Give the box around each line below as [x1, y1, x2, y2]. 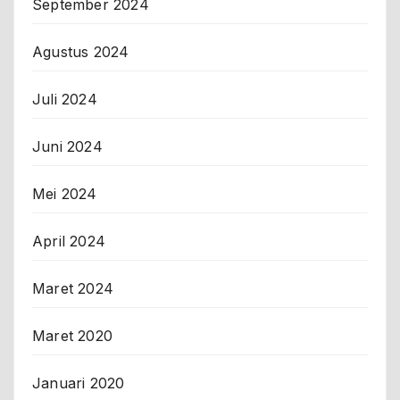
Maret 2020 [32, 326, 112, 345]
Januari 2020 [32, 373, 125, 392]
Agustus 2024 [32, 42, 129, 61]
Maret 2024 [32, 279, 113, 297]
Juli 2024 [32, 89, 97, 108]
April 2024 [32, 231, 105, 250]
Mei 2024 [32, 184, 97, 203]
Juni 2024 [32, 137, 103, 155]
